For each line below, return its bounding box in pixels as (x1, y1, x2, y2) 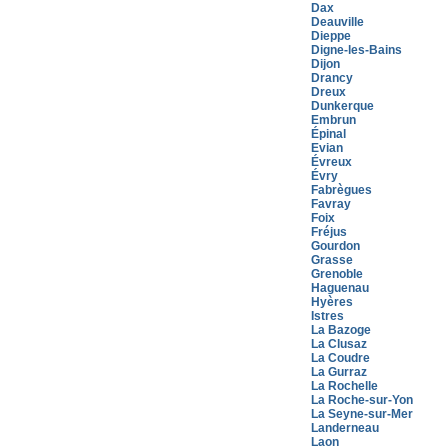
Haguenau (311, 281, 369, 295)
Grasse (311, 253, 353, 267)
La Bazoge (311, 323, 371, 337)
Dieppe (311, 29, 351, 43)
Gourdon (311, 239, 360, 253)
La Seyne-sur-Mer (311, 407, 413, 421)
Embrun (311, 113, 356, 127)
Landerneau (311, 421, 379, 435)
